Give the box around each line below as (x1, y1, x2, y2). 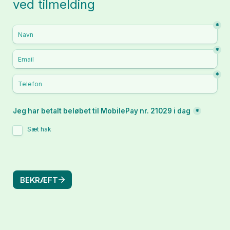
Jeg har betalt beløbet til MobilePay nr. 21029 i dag (13, 107, 190, 115)
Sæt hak (27, 125, 51, 133)
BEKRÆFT (20, 175, 58, 185)
